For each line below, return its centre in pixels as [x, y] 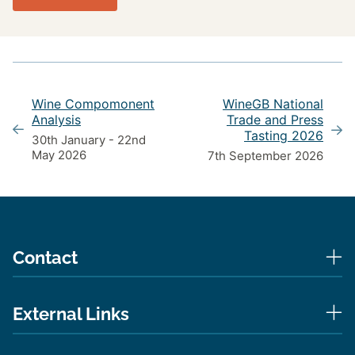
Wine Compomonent [93, 104]
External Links [71, 314]
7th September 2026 [265, 156]
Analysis [56, 120]
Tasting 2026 [284, 136]
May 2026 [59, 155]
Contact [45, 258]
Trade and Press [275, 120]
